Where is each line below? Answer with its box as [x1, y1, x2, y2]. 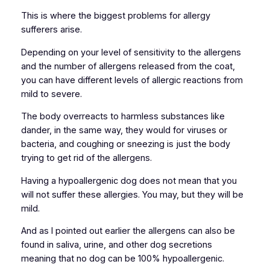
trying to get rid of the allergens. [20, 152, 152, 164]
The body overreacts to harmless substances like [20, 111, 225, 122]
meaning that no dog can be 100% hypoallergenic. [20, 253, 224, 265]
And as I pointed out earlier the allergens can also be [20, 225, 235, 237]
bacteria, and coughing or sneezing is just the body [20, 139, 230, 150]
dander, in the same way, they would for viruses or [20, 125, 227, 136]
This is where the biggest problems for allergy [20, 10, 210, 22]
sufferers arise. [20, 24, 82, 36]
